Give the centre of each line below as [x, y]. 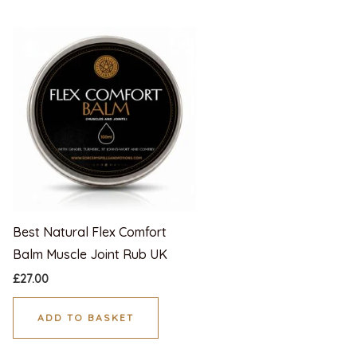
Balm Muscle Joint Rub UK [90, 255]
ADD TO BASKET [85, 317]
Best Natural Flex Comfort [89, 232]
